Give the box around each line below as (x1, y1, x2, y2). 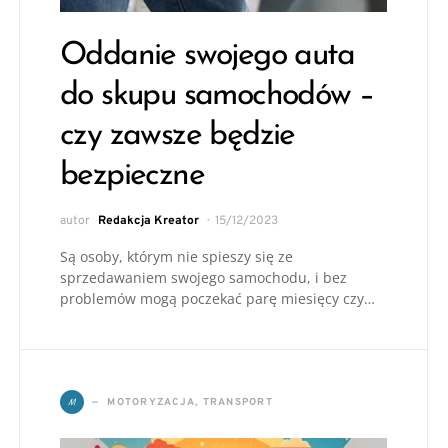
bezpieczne (60, 160, 204, 192)
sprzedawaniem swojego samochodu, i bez (60, 268, 347, 287)
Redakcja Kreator (98, 213, 199, 229)
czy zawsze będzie (60, 120, 295, 152)
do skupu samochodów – (60, 80, 374, 112)
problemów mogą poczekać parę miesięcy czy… (60, 289, 375, 308)
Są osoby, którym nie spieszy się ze (60, 247, 293, 266)
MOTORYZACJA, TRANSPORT (107, 395, 273, 409)
